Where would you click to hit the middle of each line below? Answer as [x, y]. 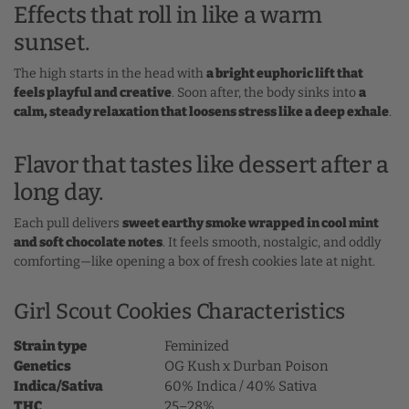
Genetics [42, 367]
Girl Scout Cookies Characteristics [180, 312]
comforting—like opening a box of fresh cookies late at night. [194, 262]
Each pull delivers [68, 224]
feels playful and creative [93, 93]
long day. [58, 192]
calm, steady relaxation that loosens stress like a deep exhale [201, 112]
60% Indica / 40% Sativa [241, 387]
